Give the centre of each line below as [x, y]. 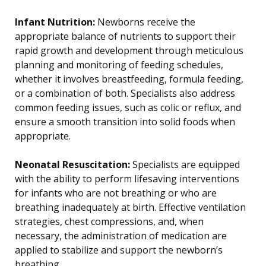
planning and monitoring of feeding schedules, [119, 65]
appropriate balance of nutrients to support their [125, 37]
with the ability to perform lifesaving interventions [127, 179]
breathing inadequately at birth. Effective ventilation [130, 208]
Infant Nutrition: [55, 22]
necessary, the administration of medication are [121, 236]
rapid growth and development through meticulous [129, 51]
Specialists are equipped [185, 165]
